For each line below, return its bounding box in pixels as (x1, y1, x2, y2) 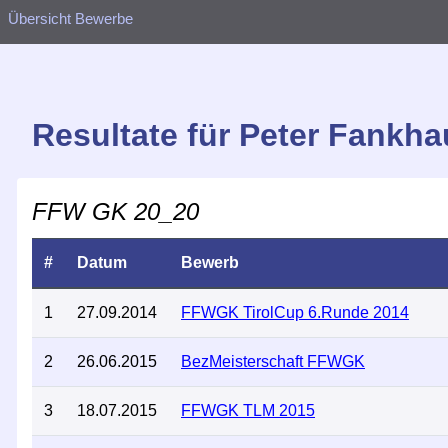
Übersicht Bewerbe (8, 11, 133, 27)
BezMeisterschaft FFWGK (181, 353, 365, 370)
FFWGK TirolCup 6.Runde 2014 (181, 304, 409, 321)
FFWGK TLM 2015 (181, 402, 315, 419)
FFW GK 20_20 (32, 198, 199, 225)
